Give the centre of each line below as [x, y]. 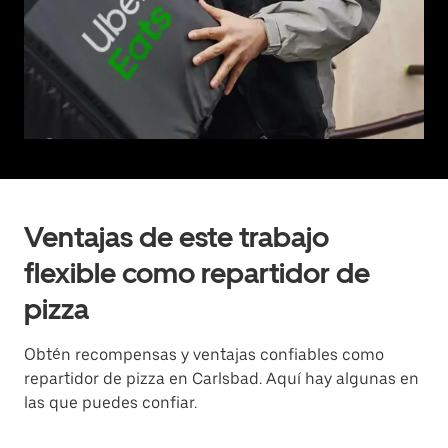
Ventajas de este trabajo [176, 237]
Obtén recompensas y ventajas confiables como [204, 354]
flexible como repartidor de [197, 273]
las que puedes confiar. [110, 402]
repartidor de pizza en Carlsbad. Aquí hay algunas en [221, 378]
